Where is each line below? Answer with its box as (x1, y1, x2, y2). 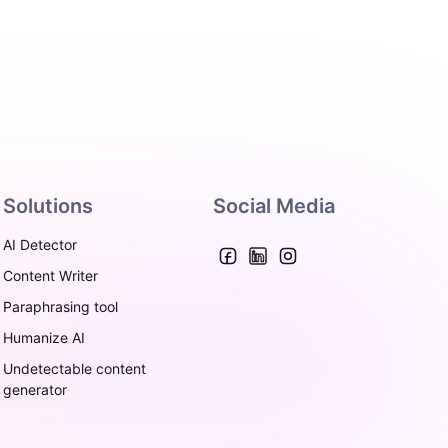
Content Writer (2, 267, 98, 284)
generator (2, 381, 67, 398)
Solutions (2, 194, 93, 218)
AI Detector (2, 236, 77, 253)
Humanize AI (2, 329, 85, 346)
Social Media (213, 194, 336, 218)
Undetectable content (2, 360, 146, 377)
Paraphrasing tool (2, 298, 118, 315)
